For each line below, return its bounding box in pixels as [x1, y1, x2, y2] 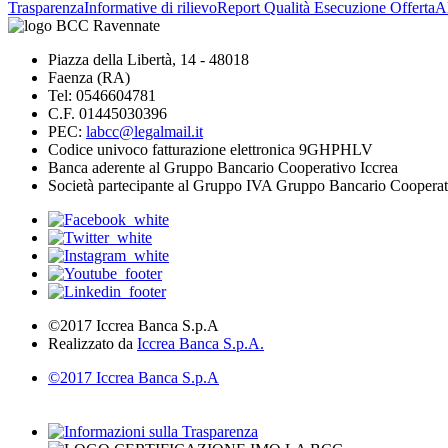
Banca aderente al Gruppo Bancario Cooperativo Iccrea [48, 159, 398, 176]
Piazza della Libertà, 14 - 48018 [48, 51, 249, 68]
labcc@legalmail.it [86, 123, 203, 140]
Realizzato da [48, 335, 137, 352]
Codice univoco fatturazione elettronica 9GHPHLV [48, 141, 373, 158]
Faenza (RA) [48, 69, 130, 86]
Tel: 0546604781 [48, 87, 156, 104]
